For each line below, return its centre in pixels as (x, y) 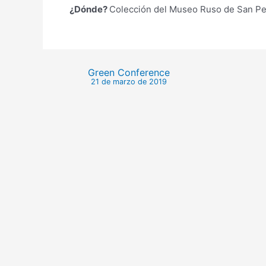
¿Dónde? (89, 9)
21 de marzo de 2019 (129, 82)
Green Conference (129, 73)
